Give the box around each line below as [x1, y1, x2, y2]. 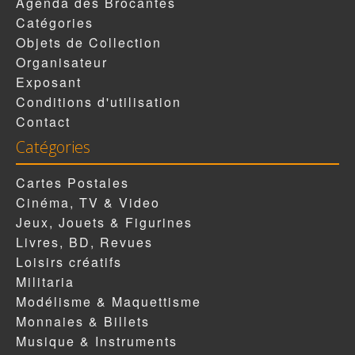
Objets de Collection [16, 33, 162, 52]
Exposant [16, 73, 82, 92]
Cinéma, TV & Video [16, 193, 160, 212]
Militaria [16, 273, 74, 292]
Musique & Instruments [16, 332, 177, 351]
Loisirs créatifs [16, 253, 122, 272]
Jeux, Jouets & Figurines [16, 213, 193, 232]
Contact [16, 113, 71, 132]
